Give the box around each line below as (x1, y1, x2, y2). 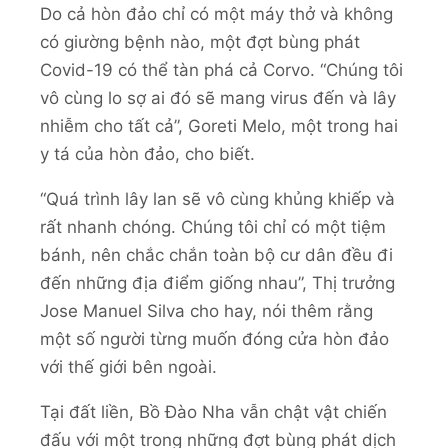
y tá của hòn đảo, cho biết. (40, 143, 255, 164)
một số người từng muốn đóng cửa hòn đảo (40, 328, 389, 349)
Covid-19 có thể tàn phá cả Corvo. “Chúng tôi (40, 59, 403, 80)
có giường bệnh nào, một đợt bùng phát (40, 31, 360, 52)
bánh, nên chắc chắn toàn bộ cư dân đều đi (40, 244, 393, 265)
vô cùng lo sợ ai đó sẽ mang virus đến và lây (40, 87, 396, 108)
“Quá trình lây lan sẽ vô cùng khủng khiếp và (40, 188, 395, 209)
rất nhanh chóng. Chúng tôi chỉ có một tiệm (40, 216, 386, 237)
